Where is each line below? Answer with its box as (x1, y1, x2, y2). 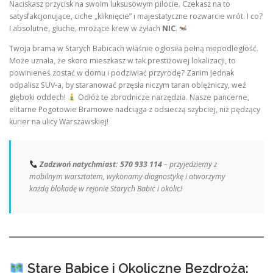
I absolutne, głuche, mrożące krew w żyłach (9, 23, 162, 34)
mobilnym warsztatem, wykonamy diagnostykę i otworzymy (29, 171, 225, 182)
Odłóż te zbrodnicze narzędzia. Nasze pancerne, (76, 92, 249, 103)
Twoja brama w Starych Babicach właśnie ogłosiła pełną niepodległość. (9, 43, 258, 54)
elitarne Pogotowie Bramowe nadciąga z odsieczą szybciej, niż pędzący (9, 104, 260, 115)
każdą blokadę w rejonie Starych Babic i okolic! (29, 183, 182, 194)
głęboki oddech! (9, 92, 68, 103)
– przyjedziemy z (161, 159, 217, 170)
